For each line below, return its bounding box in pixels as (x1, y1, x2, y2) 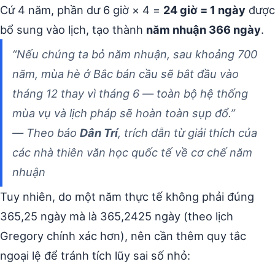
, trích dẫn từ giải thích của (118, 126, 257, 140)
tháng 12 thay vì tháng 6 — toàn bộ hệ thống (12, 87, 248, 101)
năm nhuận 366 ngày (146, 23, 261, 37)
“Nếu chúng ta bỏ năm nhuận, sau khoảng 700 (12, 47, 257, 61)
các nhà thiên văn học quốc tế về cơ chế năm (12, 145, 252, 160)
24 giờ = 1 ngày (163, 3, 246, 17)
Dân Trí (80, 126, 118, 140)
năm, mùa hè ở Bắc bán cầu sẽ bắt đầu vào (12, 67, 239, 81)
